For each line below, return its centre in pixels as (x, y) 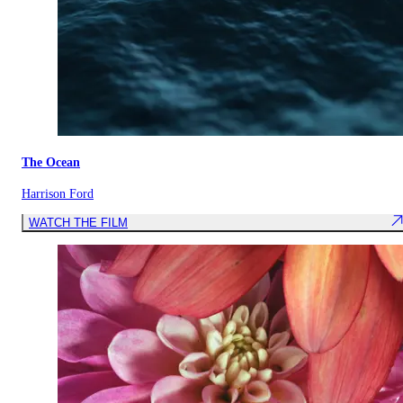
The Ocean (51, 163)
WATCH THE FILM (78, 222)
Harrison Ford (58, 194)
